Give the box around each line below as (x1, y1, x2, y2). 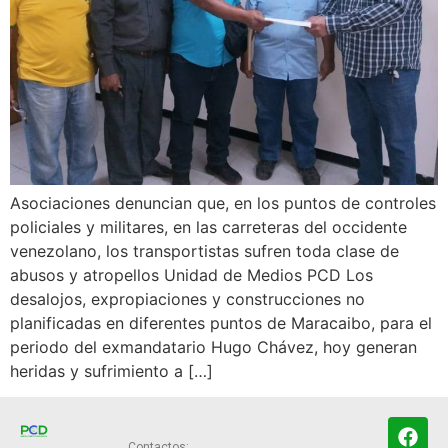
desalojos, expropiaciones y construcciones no (10, 289, 365, 309)
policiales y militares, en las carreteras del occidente (10, 217, 407, 237)
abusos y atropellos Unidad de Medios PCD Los (10, 265, 373, 285)
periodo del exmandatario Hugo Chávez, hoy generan (10, 337, 417, 357)
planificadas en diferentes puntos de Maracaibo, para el (10, 313, 432, 333)
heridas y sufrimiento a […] (10, 361, 213, 381)
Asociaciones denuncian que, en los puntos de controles (10, 193, 436, 213)
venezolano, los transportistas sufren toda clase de (10, 241, 399, 261)
